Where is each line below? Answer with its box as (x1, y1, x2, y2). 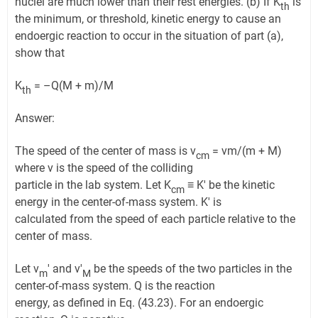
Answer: (15, 111, 55, 126)
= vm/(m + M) (209, 144, 282, 158)
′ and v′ (48, 262, 82, 276)
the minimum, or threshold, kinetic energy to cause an (15, 12, 281, 26)
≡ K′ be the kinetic (185, 178, 275, 192)
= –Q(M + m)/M (31, 79, 114, 93)
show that (15, 46, 65, 60)
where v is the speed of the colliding (15, 161, 193, 175)
